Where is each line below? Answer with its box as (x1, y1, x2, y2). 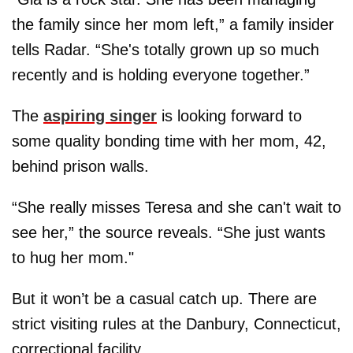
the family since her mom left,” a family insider (12, 15, 334, 33)
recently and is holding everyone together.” (12, 65, 310, 84)
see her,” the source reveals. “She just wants (12, 223, 325, 241)
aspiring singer (43, 106, 157, 124)
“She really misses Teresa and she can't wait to (12, 198, 341, 216)
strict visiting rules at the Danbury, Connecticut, (12, 314, 341, 333)
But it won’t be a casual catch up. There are (12, 289, 317, 307)
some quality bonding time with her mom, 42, (12, 132, 326, 150)
